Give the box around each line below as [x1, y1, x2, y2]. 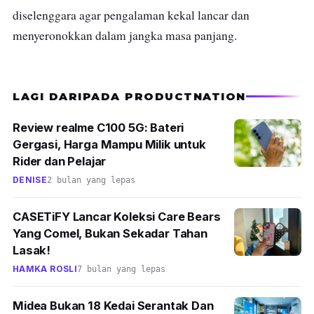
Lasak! [13, 243, 51, 257]
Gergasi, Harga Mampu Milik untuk [13, 137, 206, 151]
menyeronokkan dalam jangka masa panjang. [13, 27, 237, 43]
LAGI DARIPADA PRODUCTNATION [13, 89, 246, 103]
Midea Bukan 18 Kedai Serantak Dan [13, 298, 214, 313]
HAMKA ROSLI [13, 263, 77, 274]
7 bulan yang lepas [76, 264, 165, 274]
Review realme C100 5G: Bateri [13, 120, 184, 135]
